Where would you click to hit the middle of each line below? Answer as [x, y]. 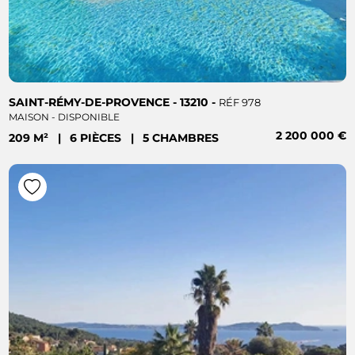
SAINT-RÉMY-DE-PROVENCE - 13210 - [114, 102]
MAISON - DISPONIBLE [65, 116]
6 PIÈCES [97, 138]
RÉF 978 [240, 102]
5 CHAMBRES [181, 138]
